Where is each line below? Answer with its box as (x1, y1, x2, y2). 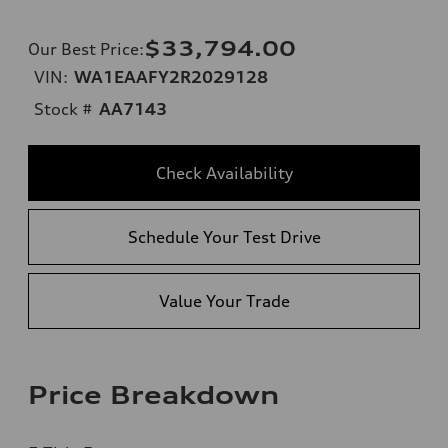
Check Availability (155, 162, 293, 183)
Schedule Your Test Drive (127, 226, 321, 247)
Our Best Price (28, 38, 139, 59)
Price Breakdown (28, 379, 279, 410)
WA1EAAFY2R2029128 (74, 66, 268, 87)
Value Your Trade (158, 290, 290, 311)
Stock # (34, 98, 93, 119)
